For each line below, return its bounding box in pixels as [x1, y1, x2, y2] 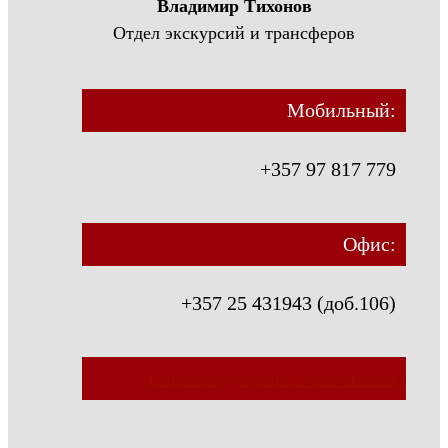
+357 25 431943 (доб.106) [181, 291, 396, 314]
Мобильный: [287, 98, 396, 121]
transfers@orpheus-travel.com [149, 366, 396, 389]
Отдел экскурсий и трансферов [113, 22, 355, 43]
